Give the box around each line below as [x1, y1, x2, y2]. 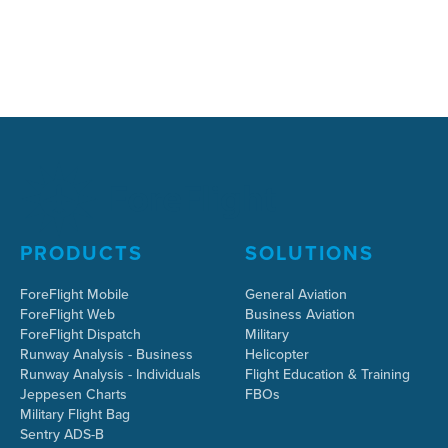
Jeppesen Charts [19, 384, 127, 405]
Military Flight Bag [19, 404, 130, 425]
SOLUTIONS [245, 238, 375, 268]
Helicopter [245, 344, 310, 365]
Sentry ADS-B [19, 424, 104, 445]
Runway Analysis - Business [19, 344, 193, 365]
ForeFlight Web [19, 304, 115, 325]
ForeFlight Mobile [19, 284, 129, 305]
